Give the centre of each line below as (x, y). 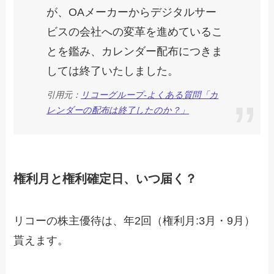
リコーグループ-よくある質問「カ (150, 94)
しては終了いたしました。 (113, 71)
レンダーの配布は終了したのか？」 (118, 110)
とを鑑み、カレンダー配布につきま (135, 52)
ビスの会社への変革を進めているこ (135, 32)
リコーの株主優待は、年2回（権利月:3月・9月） (135, 221)
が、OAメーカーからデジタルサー (132, 13)
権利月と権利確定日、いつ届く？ (106, 178)
